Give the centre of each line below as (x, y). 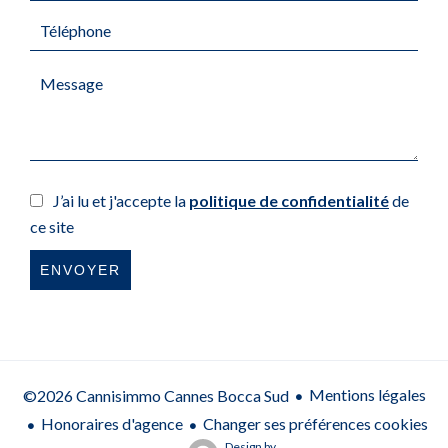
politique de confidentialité (289, 200)
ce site (52, 226)
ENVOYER (80, 270)
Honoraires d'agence (111, 423)
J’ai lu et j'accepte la (121, 200)
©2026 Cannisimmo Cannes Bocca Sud (155, 395)
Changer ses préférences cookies (315, 423)
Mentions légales (367, 394)
